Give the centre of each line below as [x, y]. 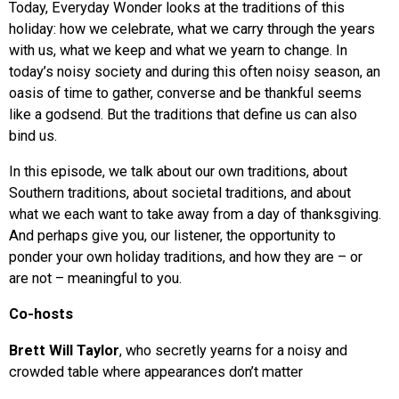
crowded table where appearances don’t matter [156, 371]
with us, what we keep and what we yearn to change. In [178, 50]
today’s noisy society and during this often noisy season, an [195, 71]
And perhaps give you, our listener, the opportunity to [172, 235]
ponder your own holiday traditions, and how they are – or [186, 256]
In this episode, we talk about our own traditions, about [178, 171]
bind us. [33, 135]
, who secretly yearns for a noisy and [233, 350]
